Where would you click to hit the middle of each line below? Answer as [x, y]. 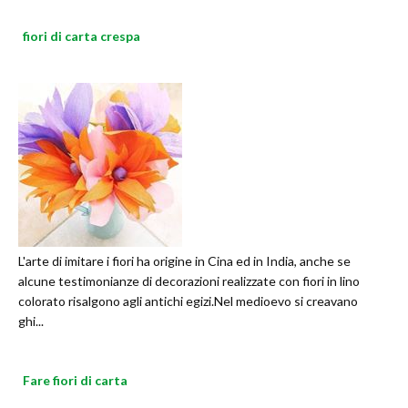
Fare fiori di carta [75, 381]
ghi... [31, 321]
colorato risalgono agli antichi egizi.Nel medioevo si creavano [188, 301]
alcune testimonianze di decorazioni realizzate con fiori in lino [189, 281]
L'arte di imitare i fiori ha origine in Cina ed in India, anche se [184, 261]
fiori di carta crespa [82, 36]
